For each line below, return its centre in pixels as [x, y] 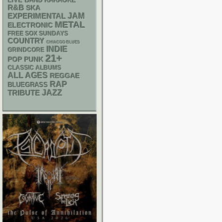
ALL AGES [28, 76]
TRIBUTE [24, 93]
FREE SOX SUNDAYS [38, 34]
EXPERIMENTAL [37, 16]
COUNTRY [26, 41]
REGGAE [65, 76]
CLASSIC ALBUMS [35, 68]
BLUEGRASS [28, 85]
